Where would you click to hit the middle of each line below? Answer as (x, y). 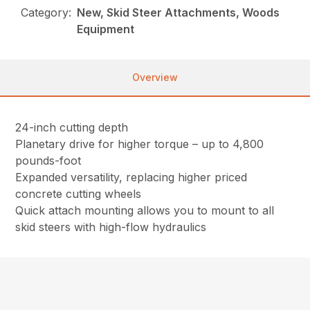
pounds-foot (48, 161)
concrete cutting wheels (79, 194)
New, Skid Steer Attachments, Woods (179, 13)
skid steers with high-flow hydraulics (111, 227)
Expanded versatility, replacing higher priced (131, 177)
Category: (46, 13)
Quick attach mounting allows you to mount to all (145, 211)
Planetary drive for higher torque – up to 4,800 (140, 144)
